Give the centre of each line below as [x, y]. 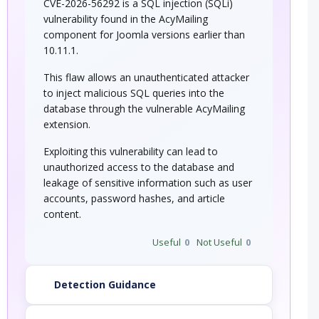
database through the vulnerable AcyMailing [145, 109]
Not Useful [219, 242]
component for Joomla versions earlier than [145, 35]
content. [63, 214]
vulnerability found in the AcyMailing [126, 19]
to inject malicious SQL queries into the [134, 93]
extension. [67, 125]
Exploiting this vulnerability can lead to [131, 152]
